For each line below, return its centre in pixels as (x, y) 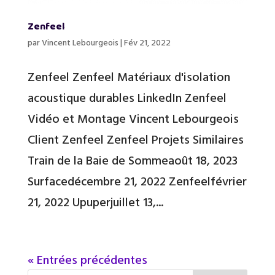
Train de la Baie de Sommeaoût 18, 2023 (132, 160)
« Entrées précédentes (87, 259)
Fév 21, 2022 (147, 42)
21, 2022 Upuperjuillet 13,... (95, 202)
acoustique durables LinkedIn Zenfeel (127, 97)
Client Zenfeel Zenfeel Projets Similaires (135, 139)
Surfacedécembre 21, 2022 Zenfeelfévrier (137, 181)
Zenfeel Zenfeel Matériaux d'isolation (129, 76)
